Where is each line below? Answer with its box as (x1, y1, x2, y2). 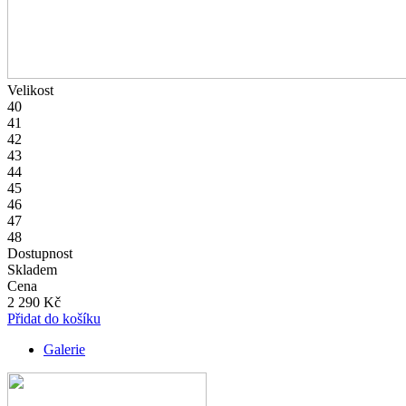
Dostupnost (7, 246, 72, 262)
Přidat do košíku (7, 311, 101, 327)
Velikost (7, 82, 53, 99)
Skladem (7, 262, 57, 278)
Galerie (43, 342, 85, 358)
